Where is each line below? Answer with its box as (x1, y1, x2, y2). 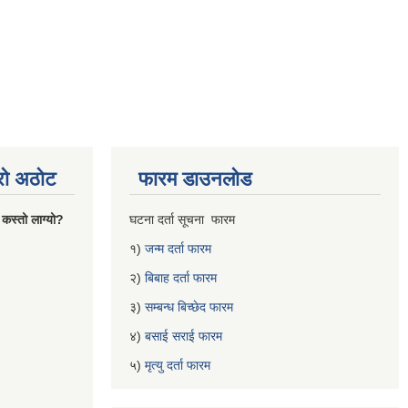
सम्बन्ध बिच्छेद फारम (145, 300, 237, 314)
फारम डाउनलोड (138, 168, 251, 190)
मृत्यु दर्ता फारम (145, 358, 214, 372)
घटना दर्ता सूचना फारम (129, 212, 239, 227)
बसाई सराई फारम (145, 329, 222, 343)
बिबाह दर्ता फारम (145, 270, 217, 285)
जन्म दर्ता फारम (145, 241, 211, 256)
